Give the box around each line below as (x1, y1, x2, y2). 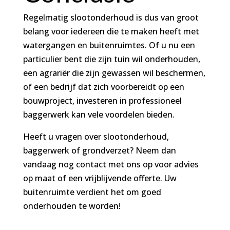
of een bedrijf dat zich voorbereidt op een (23, 81, 184, 92)
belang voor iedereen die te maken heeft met (23, 25, 199, 37)
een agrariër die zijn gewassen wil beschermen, (23, 67, 205, 79)
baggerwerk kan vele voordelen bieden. (23, 108, 175, 120)
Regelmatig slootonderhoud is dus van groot (23, 11, 199, 23)
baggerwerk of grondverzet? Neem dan (23, 144, 176, 156)
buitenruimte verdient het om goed (23, 186, 161, 198)
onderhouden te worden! (23, 200, 121, 212)
